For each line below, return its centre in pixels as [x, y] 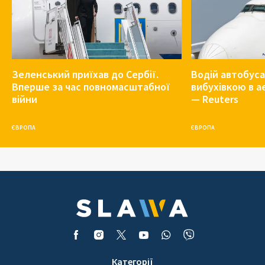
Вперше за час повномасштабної [91, 86]
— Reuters [214, 99]
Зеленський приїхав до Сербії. [85, 74]
